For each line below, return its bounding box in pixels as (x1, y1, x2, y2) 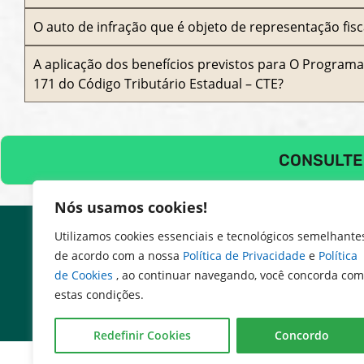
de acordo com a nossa (54, 248, 183, 263)
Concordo (275, 327, 330, 343)
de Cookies (54, 267, 116, 283)
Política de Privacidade (183, 248, 309, 263)
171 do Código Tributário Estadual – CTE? (33, 75, 284, 93)
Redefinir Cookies (93, 327, 191, 343)
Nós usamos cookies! (54, 197, 207, 217)
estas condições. (54, 287, 144, 302)
